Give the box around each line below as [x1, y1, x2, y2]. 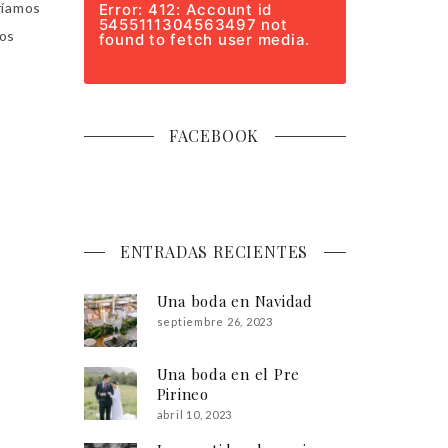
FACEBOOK [168, 125, 260, 146]
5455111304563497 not [98, 14, 288, 34]
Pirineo [156, 384, 209, 405]
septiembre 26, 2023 [156, 315, 273, 328]
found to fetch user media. [98, 29, 310, 49]
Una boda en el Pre [156, 364, 301, 385]
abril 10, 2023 [156, 408, 233, 422]
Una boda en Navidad [156, 291, 313, 311]
